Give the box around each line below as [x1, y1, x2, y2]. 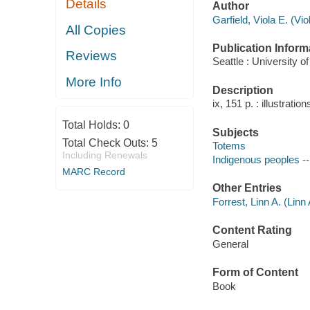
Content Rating [212, 224, 292, 237]
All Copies [66, 22, 127, 37]
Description [212, 84, 273, 96]
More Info [66, 74, 122, 89]
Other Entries [212, 182, 282, 194]
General [212, 237, 248, 250]
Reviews [66, 48, 118, 64]
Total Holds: [62, 119, 123, 131]
